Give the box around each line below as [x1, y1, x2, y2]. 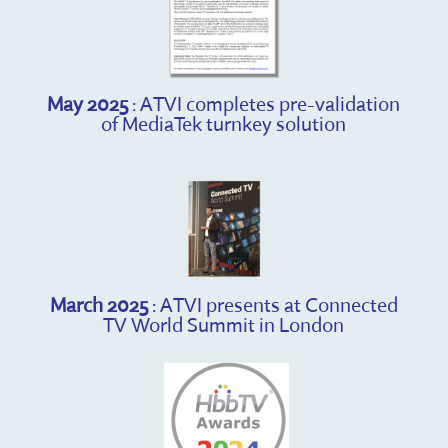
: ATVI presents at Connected [147, 292, 398, 318]
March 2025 [49, 292, 148, 318]
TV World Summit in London [103, 312, 345, 338]
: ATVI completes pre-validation [128, 90, 401, 116]
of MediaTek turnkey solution [101, 110, 347, 136]
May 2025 [47, 90, 129, 116]
